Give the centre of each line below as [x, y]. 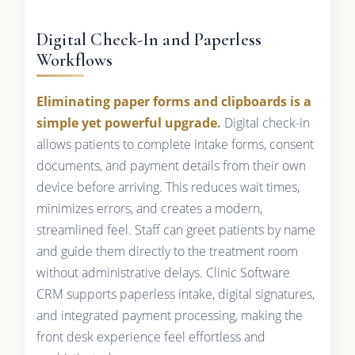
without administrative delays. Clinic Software [163, 272]
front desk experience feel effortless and [151, 336]
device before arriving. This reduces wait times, [168, 187]
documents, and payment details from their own [171, 165]
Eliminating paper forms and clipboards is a [174, 101]
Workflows [74, 60]
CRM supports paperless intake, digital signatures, [175, 294]
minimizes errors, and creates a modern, [149, 208]
